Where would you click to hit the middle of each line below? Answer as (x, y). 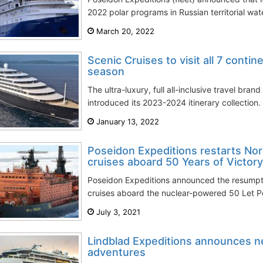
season (106, 71)
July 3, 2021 (117, 212)
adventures (117, 252)
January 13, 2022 (127, 122)
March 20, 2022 (124, 31)
